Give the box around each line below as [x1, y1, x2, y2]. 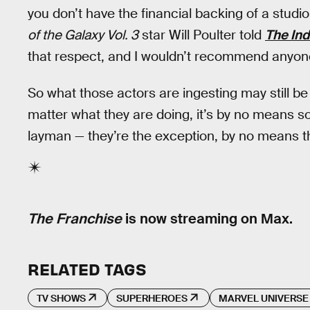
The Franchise [28, 210, 125, 228]
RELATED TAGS [28, 258, 146, 279]
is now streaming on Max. [125, 210, 293, 228]
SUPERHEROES [116, 291, 188, 304]
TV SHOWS [37, 291, 86, 304]
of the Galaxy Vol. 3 [28, 26, 138, 44]
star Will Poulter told [138, 26, 265, 44]
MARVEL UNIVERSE [218, 291, 309, 304]
